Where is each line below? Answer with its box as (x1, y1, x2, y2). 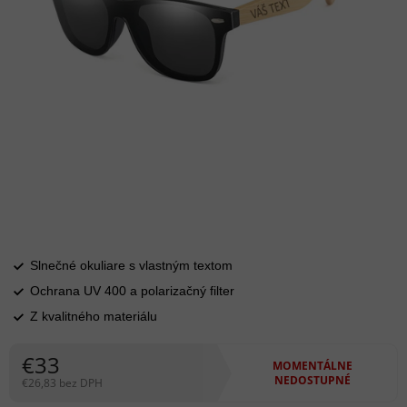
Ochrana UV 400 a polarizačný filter (30, 283, 234, 299)
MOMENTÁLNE (272, 357, 352, 373)
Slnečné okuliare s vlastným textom (30, 258, 233, 273)
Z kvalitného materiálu (30, 309, 157, 324)
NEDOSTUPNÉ (273, 372, 351, 388)
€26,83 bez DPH (22, 375, 103, 392)
